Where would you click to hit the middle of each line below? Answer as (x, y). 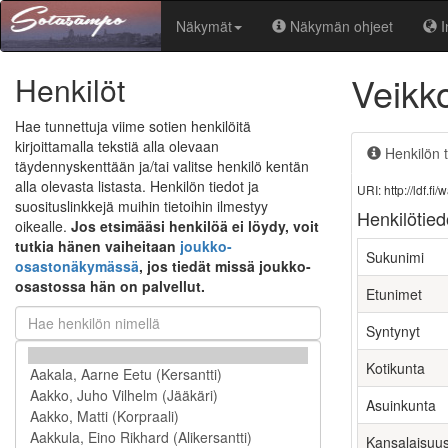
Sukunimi (395, 257)
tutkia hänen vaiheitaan (97, 246)
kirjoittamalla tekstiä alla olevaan (117, 146)
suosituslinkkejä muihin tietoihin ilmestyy (141, 206)
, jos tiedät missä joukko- (225, 266)
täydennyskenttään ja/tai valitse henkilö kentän (162, 166)
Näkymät (204, 26)
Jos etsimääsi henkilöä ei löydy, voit (195, 226)
